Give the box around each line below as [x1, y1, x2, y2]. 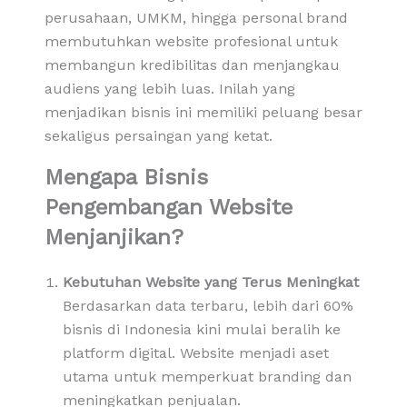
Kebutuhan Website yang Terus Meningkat [62, 273, 359, 291]
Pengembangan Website [44, 194, 293, 220]
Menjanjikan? [44, 223, 184, 250]
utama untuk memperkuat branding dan [62, 367, 352, 385]
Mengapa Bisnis [44, 164, 208, 190]
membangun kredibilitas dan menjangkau [44, 55, 340, 74]
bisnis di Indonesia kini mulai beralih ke [62, 320, 341, 338]
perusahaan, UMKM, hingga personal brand [44, 8, 348, 26]
